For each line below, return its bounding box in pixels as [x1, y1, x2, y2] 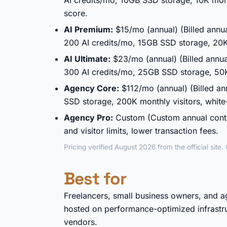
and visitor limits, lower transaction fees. [64, 126, 218, 136]
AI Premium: [64, 24, 113, 34]
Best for [64, 168, 126, 190]
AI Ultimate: [64, 54, 110, 64]
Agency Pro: [64, 112, 113, 123]
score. [64, 8, 88, 18]
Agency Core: [64, 83, 119, 93]
